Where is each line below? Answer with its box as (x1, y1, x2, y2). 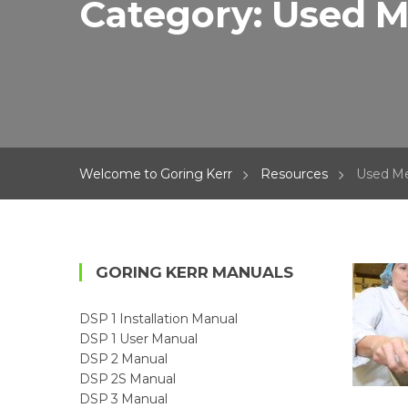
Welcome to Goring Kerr (79, 166, 232, 183)
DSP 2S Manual (79, 371, 176, 388)
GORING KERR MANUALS (96, 263, 293, 282)
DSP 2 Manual (79, 351, 168, 368)
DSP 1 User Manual (79, 331, 198, 348)
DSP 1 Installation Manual (79, 311, 238, 328)
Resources (260, 166, 328, 183)
